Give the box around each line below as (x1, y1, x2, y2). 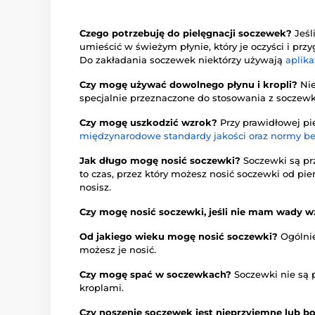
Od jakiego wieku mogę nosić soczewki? (79, 231, 281, 242)
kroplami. (79, 282, 124, 293)
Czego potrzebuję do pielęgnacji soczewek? (79, 27, 295, 39)
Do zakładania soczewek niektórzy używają (79, 54, 285, 65)
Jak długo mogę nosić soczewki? (79, 155, 243, 166)
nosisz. (79, 181, 111, 193)
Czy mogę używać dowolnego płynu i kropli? (79, 79, 300, 90)
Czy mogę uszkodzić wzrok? (79, 117, 220, 128)
